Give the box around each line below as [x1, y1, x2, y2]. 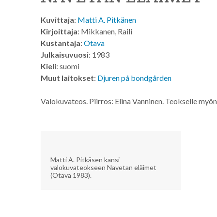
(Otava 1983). [50, 170, 92, 179]
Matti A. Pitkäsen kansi [50, 155, 120, 164]
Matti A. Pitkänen [77, 15, 136, 24]
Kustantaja [41, 38, 80, 47]
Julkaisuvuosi [41, 50, 89, 59]
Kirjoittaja [41, 27, 77, 36]
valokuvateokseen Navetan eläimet [50, 163, 156, 171]
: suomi [56, 62, 79, 71]
